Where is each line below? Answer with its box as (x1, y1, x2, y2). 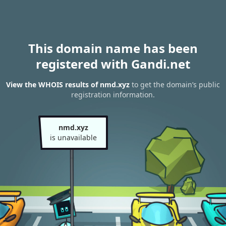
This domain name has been (28, 40, 198, 56)
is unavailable (49, 133, 97, 142)
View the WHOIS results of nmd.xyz (6, 80, 130, 90)
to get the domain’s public (130, 80, 220, 90)
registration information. (71, 90, 155, 100)
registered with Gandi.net (36, 55, 190, 72)
